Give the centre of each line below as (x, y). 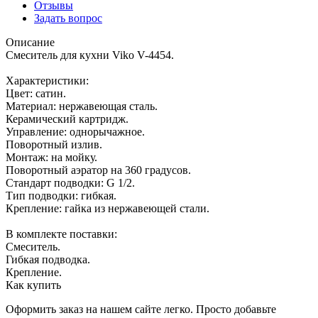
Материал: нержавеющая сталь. (82, 106)
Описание (30, 42)
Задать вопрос (68, 18)
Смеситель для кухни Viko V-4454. (90, 55)
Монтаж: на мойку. (51, 157)
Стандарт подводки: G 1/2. (70, 182)
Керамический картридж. (67, 119)
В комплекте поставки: (61, 234)
